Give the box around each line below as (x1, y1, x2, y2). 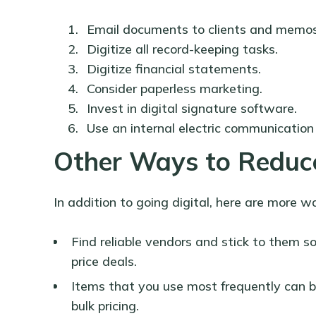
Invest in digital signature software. (86, 100, 300, 117)
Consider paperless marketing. (86, 80, 266, 97)
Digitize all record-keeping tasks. (86, 41, 281, 58)
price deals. (71, 253, 140, 270)
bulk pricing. (71, 298, 142, 315)
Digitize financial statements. (86, 61, 265, 78)
